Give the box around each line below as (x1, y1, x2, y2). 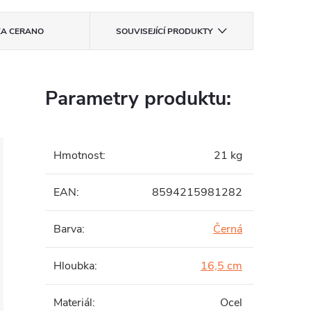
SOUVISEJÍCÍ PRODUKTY (115, 26, 212, 37)
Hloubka (53, 258, 94, 274)
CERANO (6, 26, 44, 37)
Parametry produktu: (45, 85, 231, 112)
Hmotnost (53, 148, 103, 163)
